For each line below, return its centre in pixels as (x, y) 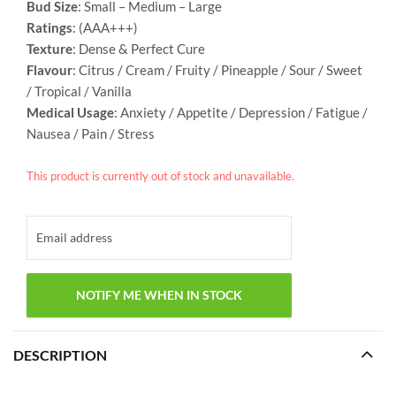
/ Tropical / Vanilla (79, 91)
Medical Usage (70, 113)
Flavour (49, 70)
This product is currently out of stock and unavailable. (160, 176)
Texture (49, 49)
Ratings (49, 28)
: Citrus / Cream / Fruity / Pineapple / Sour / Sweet (217, 70)
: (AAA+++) (105, 28)
